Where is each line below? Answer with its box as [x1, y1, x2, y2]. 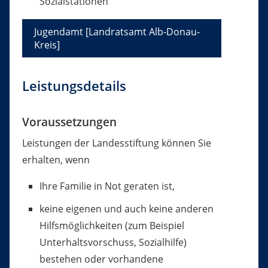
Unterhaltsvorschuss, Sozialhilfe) [39, 236, 187, 249]
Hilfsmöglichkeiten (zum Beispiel [39, 219, 184, 233]
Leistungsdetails [22, 77, 126, 96]
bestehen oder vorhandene [39, 252, 163, 266]
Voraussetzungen [22, 114, 117, 130]
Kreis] [33, 38, 60, 52]
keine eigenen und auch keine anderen [39, 202, 214, 216]
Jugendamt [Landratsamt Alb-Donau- [33, 25, 200, 39]
